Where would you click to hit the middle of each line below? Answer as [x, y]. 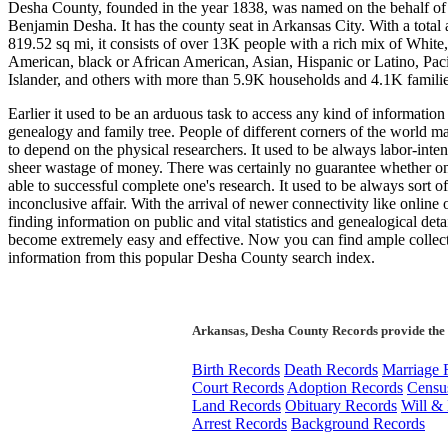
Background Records [358, 423]
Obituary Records [341, 405]
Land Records [236, 405]
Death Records [331, 369]
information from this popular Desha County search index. [191, 257]
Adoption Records [345, 387]
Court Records [238, 387]
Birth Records [236, 369]
